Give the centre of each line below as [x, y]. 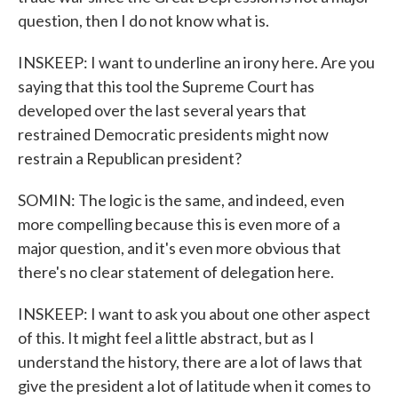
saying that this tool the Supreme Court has [166, 86]
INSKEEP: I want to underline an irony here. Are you [196, 62]
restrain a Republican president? [130, 158]
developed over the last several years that [162, 110]
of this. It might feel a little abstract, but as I [166, 338]
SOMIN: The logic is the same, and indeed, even [181, 200]
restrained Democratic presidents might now [173, 134]
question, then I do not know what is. [143, 20]
